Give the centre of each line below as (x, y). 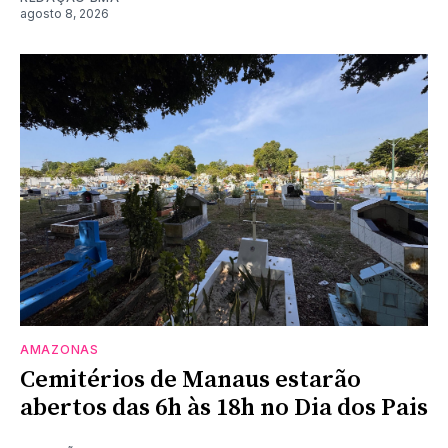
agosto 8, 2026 (64, 14)
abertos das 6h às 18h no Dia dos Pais (224, 408)
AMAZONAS (59, 350)
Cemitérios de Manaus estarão (190, 380)
